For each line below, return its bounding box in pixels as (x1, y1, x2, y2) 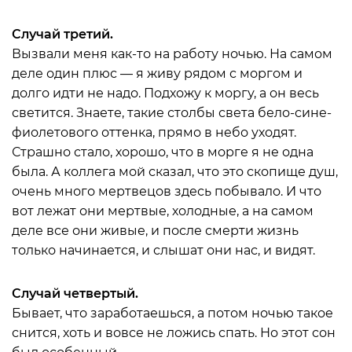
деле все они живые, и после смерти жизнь (12, 223, 299, 238)
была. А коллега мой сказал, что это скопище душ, (12, 164, 338, 179)
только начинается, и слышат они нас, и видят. (12, 243, 315, 258)
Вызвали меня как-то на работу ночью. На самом (12, 46, 332, 61)
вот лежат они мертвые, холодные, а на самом (12, 203, 313, 218)
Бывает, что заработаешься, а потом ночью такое (12, 306, 333, 321)
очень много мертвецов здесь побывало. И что (12, 184, 321, 199)
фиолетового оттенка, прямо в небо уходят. (12, 125, 296, 140)
